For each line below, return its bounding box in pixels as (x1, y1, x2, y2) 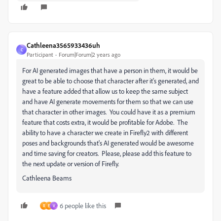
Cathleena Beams (22, 174, 73, 182)
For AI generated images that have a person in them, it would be (22, 66, 198, 74)
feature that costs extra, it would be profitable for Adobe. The (22, 118, 188, 126)
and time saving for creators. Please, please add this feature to (22, 149, 191, 157)
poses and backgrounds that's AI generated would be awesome (22, 139, 194, 147)
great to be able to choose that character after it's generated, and (22, 76, 199, 85)
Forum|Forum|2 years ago (59, 51, 120, 58)
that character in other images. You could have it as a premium (22, 108, 195, 116)
